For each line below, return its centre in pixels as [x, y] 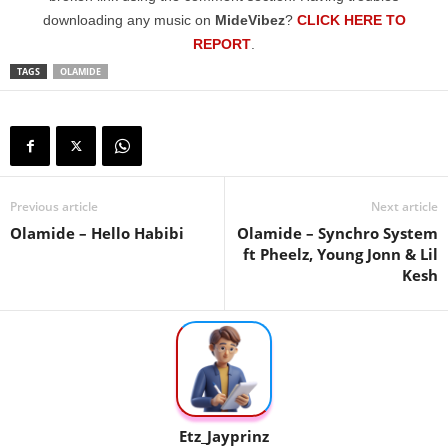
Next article [404, 207]
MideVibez [249, 20]
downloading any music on [128, 20]
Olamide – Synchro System [337, 233]
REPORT [222, 44]
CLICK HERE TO [351, 20]
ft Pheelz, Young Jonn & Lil [340, 254]
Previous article [54, 207]
